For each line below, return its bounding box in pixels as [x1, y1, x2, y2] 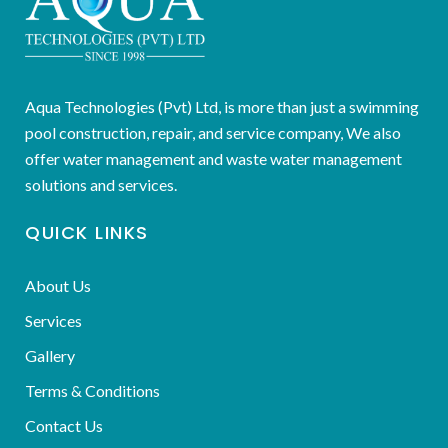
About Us [25, 275, 91, 295]
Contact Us [25, 415, 103, 435]
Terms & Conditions [25, 380, 160, 400]
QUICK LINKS [25, 219, 149, 245]
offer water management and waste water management [25, 148, 402, 168]
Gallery [25, 345, 75, 365]
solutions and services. [25, 174, 177, 194]
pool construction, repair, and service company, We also [25, 122, 401, 142]
